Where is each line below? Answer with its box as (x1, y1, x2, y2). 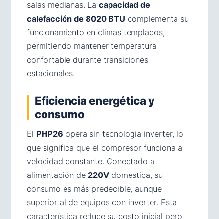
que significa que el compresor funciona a (27, 143, 182, 153)
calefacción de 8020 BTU (27, 14, 125, 24)
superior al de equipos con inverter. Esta (27, 197, 177, 208)
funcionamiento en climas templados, (27, 27, 165, 38)
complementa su (125, 14, 189, 24)
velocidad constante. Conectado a (27, 156, 154, 167)
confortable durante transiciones (27, 55, 148, 65)
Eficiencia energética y (35, 94, 154, 108)
